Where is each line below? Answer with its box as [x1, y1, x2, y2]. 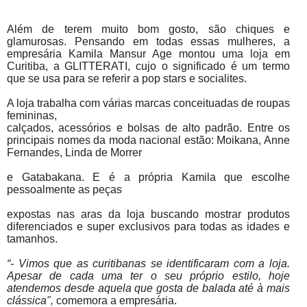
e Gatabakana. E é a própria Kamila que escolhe [7, 171, 290, 183]
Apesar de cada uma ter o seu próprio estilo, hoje [7, 269, 290, 282]
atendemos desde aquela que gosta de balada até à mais [7, 282, 290, 294]
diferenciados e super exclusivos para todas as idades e [7, 220, 290, 232]
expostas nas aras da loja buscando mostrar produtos [7, 208, 290, 220]
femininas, [7, 109, 57, 121]
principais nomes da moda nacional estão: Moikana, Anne [7, 134, 290, 146]
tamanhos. [7, 232, 58, 245]
